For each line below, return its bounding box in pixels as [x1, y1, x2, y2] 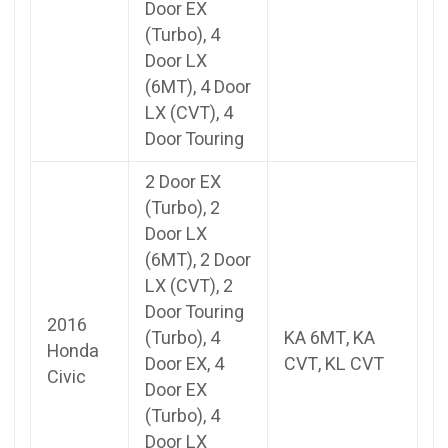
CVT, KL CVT [284, 350, 384, 378]
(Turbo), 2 [145, 194, 220, 222]
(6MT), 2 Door [145, 246, 251, 274]
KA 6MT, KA [284, 324, 375, 352]
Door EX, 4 [145, 350, 224, 378]
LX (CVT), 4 [145, 99, 233, 127]
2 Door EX [145, 168, 221, 196]
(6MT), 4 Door [145, 73, 251, 101]
